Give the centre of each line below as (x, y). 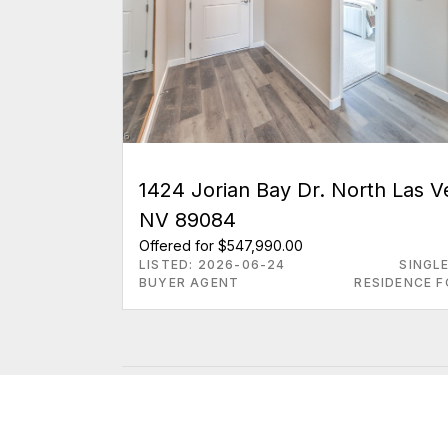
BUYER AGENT (189, 282)
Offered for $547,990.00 (221, 245)
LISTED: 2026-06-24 (212, 264)
